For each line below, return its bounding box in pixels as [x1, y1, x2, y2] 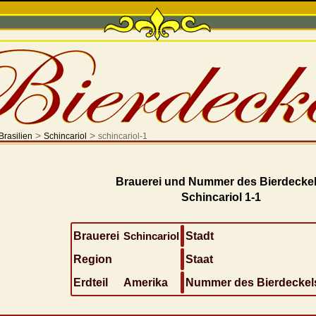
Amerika [123, 276, 168, 288]
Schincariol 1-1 [181, 191, 261, 203]
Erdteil [73, 276, 122, 288]
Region [73, 253, 112, 265]
